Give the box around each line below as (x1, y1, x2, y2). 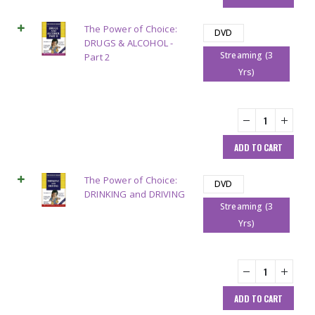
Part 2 (84, 51, 110, 64)
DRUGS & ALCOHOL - (84, 37, 174, 50)
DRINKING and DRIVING (84, 188, 185, 201)
